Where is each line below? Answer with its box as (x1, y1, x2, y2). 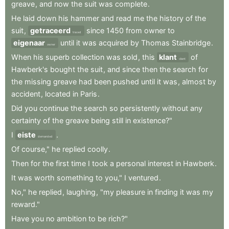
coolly (87, 145, 108, 154)
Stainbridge (172, 38, 211, 48)
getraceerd (30, 26, 71, 35)
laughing (66, 188, 96, 197)
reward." (11, 200, 40, 209)
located (45, 89, 71, 99)
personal (116, 159, 146, 168)
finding (155, 188, 178, 197)
